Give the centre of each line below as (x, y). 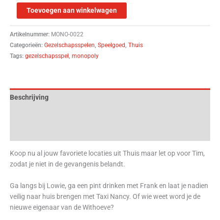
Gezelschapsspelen (69, 45)
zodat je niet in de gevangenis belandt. (68, 164)
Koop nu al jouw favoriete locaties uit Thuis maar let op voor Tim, (107, 153)
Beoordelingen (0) (38, 132)
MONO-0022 (67, 35)
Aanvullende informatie (47, 115)
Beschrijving (29, 97)
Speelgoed (111, 45)
